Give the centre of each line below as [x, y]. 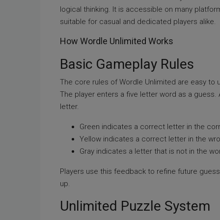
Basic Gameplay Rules [127, 64]
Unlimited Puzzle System [135, 206]
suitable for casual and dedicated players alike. [138, 22]
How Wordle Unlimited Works [117, 41]
